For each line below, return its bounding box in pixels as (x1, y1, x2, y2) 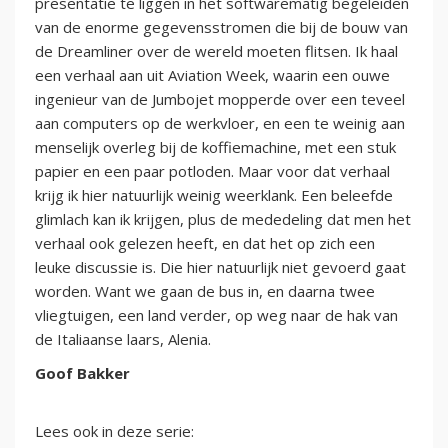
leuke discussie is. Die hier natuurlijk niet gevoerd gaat (35, 256, 406, 277)
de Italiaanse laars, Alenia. (35, 328, 211, 349)
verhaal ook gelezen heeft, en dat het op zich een (35, 232, 375, 253)
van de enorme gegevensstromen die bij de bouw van (35, 16, 408, 37)
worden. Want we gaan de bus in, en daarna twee (35, 280, 375, 301)
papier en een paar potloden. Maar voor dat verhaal (35, 160, 390, 181)
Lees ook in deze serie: (35, 420, 194, 441)
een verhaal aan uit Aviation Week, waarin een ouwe (35, 64, 390, 85)
